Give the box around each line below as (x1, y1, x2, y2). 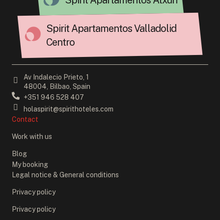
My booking (12, 161, 48, 168)
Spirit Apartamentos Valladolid (46, 23, 176, 34)
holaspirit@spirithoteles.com (24, 105, 113, 113)
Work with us (12, 133, 52, 140)
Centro (46, 36, 75, 48)
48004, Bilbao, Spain (24, 82, 90, 90)
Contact (12, 115, 38, 123)
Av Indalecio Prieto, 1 (24, 73, 89, 81)
